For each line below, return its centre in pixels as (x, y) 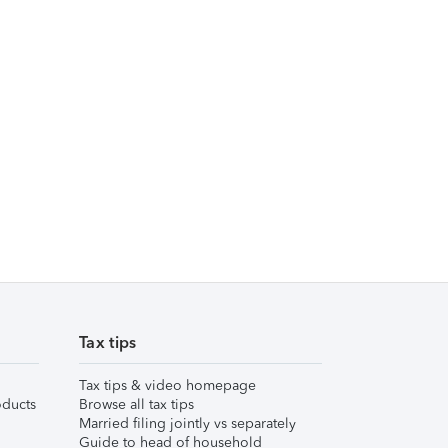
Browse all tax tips (136, 404)
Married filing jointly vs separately (187, 423)
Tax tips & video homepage (167, 385)
